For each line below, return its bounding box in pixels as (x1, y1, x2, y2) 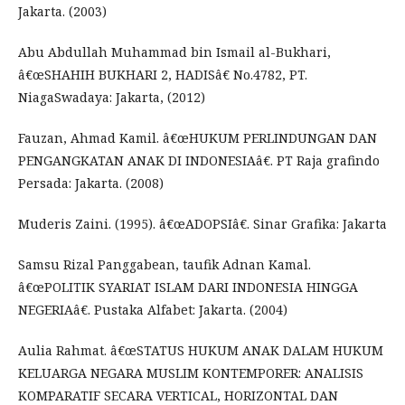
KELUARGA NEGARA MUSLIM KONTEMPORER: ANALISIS (18, 363, 363, 381)
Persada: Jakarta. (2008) (18, 174, 164, 192)
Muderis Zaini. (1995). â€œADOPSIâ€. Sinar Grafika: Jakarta (18, 214, 387, 232)
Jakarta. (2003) (18, 2, 107, 20)
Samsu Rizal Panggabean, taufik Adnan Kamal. (18, 255, 311, 273)
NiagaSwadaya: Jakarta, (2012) (18, 88, 205, 106)
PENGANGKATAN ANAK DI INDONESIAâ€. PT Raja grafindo (18, 151, 380, 169)
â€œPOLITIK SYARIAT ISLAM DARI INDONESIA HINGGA (18, 278, 358, 296)
